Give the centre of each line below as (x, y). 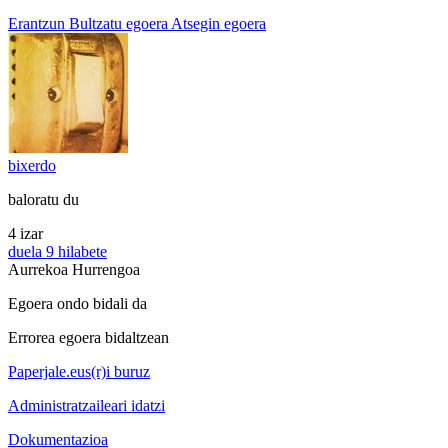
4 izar (25, 234)
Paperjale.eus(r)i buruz (79, 372)
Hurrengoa (106, 270)
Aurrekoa (40, 270)
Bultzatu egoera (118, 24)
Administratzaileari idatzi (86, 406)
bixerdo (32, 166)
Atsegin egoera (218, 24)
